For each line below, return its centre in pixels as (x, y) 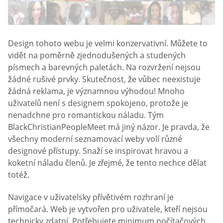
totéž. (19, 175)
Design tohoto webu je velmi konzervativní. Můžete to (108, 44)
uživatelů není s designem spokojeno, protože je (98, 103)
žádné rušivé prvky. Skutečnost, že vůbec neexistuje (104, 79)
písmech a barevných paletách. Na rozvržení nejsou (104, 67)
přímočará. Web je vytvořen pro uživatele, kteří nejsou (108, 209)
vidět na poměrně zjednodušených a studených (97, 56)
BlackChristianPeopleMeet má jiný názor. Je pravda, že (109, 127)
